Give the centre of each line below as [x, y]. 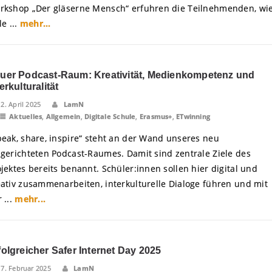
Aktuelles [26, 116]
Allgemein [63, 116]
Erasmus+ [156, 116]
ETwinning [193, 116]
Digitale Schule [110, 116]
